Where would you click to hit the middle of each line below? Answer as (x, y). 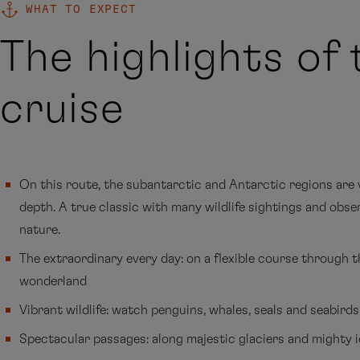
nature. (40, 230)
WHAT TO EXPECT (81, 10)
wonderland (53, 281)
